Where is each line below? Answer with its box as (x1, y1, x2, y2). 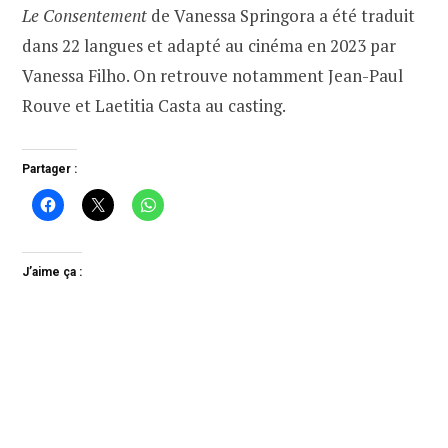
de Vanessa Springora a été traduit (151, 4, 415, 28)
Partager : (22, 162, 77, 177)
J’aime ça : (22, 265, 82, 280)
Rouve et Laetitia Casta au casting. (22, 94, 286, 118)
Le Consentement (22, 4, 151, 28)
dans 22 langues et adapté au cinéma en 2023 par (22, 34, 396, 58)
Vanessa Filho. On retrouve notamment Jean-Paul (22, 64, 403, 88)
